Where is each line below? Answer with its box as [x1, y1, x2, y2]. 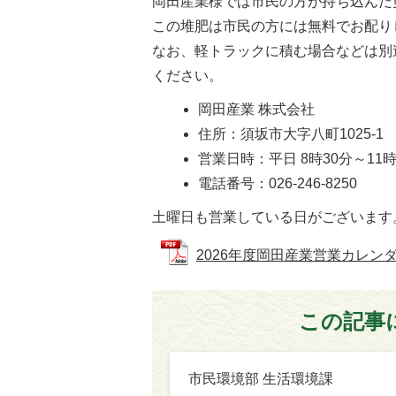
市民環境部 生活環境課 [188, 371, 333, 386]
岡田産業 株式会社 [198, 102, 316, 117]
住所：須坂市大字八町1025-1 [198, 126, 385, 141]
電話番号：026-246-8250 [198, 176, 358, 191]
